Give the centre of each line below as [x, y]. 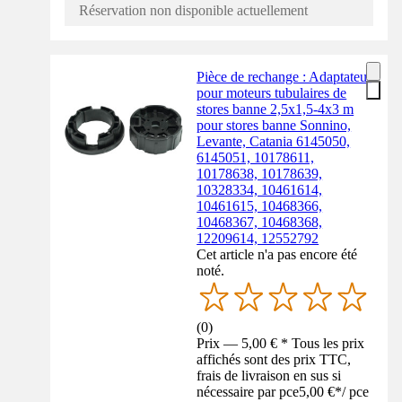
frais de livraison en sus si [269, 375]
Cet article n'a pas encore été [277, 255]
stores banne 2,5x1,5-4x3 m [275, 109]
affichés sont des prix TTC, [274, 359]
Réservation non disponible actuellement [193, 11]
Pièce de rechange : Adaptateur [284, 77]
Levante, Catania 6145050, [274, 142]
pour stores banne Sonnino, [274, 126]
